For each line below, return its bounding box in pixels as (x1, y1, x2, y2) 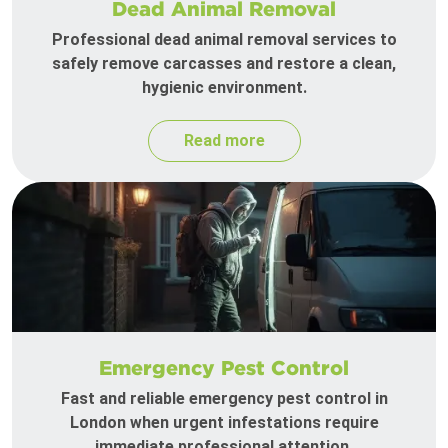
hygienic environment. (141, 78, 307, 98)
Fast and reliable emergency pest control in (60, 389, 388, 409)
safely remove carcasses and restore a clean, (52, 54, 396, 74)
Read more (183, 131, 265, 151)
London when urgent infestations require (69, 413, 379, 433)
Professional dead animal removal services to (51, 30, 397, 50)
